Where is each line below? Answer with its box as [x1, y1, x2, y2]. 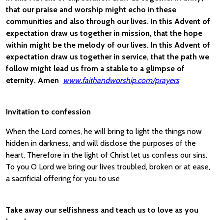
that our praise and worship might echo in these [6, 5, 176, 14]
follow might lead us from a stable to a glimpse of [6, 64, 185, 73]
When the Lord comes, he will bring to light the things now [6, 127, 202, 136]
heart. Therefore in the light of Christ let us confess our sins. [6, 150, 207, 160]
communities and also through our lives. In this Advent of [6, 17, 210, 26]
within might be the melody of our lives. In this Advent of [6, 40, 210, 50]
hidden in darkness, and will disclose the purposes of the [6, 138, 196, 148]
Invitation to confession [6, 107, 91, 116]
